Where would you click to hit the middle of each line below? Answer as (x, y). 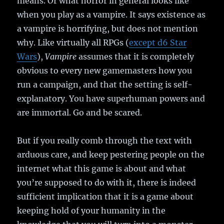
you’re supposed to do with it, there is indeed (107, 182)
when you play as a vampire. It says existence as (111, 14)
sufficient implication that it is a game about (105, 196)
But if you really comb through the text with (105, 140)
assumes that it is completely (135, 56)
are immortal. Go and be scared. (80, 112)
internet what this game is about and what (102, 168)
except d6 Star (158, 42)
